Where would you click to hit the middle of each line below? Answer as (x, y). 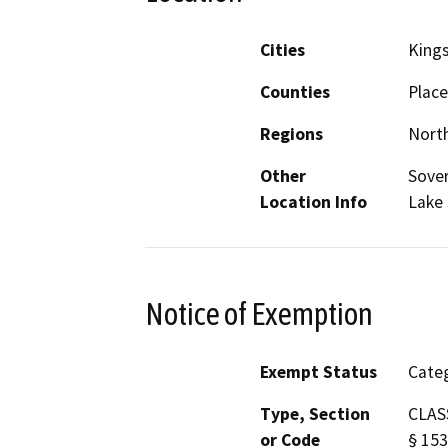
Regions (291, 133)
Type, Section (315, 414)
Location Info (313, 201)
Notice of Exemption (259, 313)
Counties (295, 91)
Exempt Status (318, 372)
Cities (282, 49)
